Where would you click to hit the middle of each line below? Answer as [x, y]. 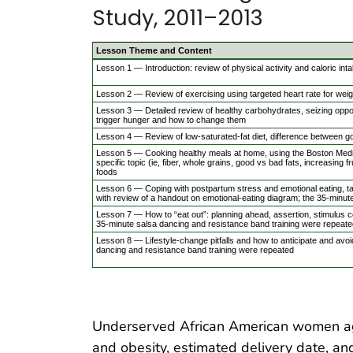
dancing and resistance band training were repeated [195, 249]
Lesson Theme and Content [154, 50]
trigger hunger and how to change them [171, 119]
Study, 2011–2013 [178, 18]
